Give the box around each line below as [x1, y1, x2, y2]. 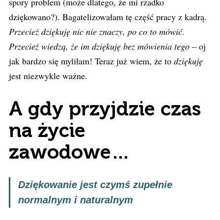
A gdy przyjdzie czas [9, 97, 201, 120]
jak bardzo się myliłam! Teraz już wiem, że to [9, 55, 174, 67]
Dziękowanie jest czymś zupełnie [18, 179, 172, 190]
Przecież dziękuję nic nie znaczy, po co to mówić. [9, 26, 185, 37]
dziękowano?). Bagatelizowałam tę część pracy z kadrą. [9, 11, 207, 23]
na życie [9, 118, 85, 142]
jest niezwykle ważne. [9, 70, 87, 82]
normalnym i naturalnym [18, 194, 133, 205]
